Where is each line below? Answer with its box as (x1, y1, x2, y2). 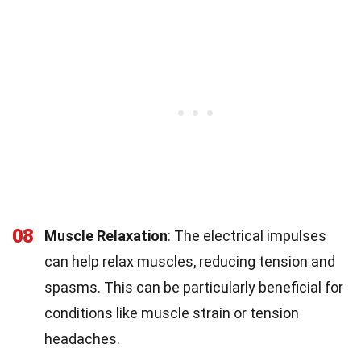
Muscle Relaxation (44, 227, 168, 244)
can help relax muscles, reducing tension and (44, 253, 335, 270)
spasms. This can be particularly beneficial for (44, 279, 343, 296)
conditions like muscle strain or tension (44, 305, 299, 322)
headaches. (44, 330, 120, 347)
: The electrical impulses (168, 227, 326, 244)
